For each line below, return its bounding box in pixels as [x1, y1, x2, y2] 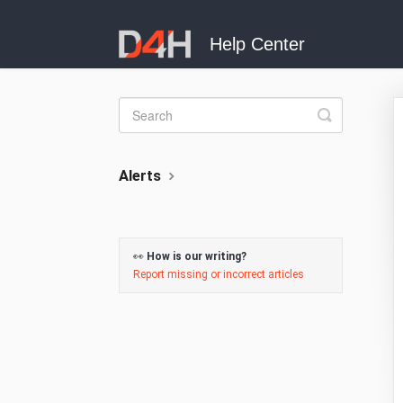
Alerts [119, 166, 165, 184]
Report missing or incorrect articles [133, 267, 304, 281]
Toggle [324, 102, 372, 126]
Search [324, 116, 376, 140]
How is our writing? [147, 249, 246, 263]
